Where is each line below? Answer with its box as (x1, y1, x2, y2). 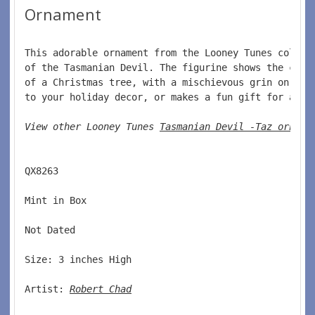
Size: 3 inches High (25, 253, 137, 265)
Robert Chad (70, 283, 131, 295)
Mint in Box (25, 194, 92, 206)
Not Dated (25, 224, 81, 236)
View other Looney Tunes (25, 120, 160, 132)
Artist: (25, 283, 70, 295)
